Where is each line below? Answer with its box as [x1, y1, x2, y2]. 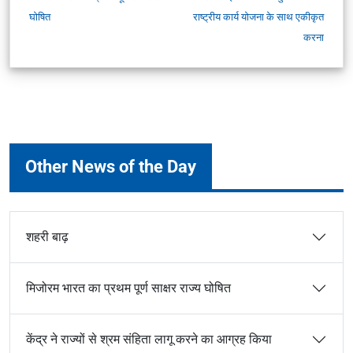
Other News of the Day [25, 156, 196, 176]
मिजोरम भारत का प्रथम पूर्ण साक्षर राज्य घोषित [26, 281, 231, 295]
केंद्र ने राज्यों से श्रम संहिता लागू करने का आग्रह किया [26, 332, 272, 347]
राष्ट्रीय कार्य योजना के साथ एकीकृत [193, 11, 324, 23]
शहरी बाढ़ [26, 229, 69, 244]
